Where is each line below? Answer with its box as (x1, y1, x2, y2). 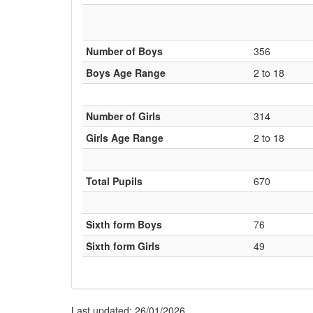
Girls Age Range (86, 131, 163, 145)
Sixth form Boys (86, 217, 162, 231)
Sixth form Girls (86, 239, 160, 253)
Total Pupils (86, 174, 143, 188)
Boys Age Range (86, 66, 166, 80)
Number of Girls (86, 109, 161, 123)
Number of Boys (86, 44, 163, 58)
